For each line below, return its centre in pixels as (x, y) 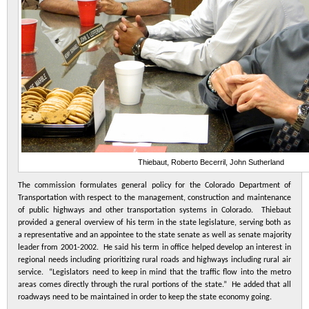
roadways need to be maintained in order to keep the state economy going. (145, 297)
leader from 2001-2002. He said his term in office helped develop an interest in (154, 248)
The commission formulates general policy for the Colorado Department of (154, 186)
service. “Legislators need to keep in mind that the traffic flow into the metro (154, 272)
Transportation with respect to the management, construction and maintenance (154, 198)
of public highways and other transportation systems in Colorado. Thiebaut (154, 210)
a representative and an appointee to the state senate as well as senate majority (154, 235)
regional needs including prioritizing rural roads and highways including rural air (154, 260)
